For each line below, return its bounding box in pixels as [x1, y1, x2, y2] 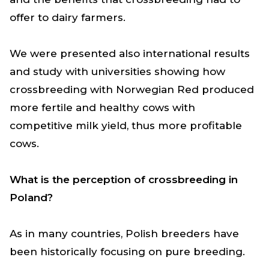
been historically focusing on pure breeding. [10, 245, 248, 258]
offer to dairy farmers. [10, 11, 131, 23]
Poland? [10, 191, 53, 204]
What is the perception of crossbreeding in [10, 173, 238, 186]
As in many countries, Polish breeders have [10, 227, 239, 240]
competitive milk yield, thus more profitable [10, 119, 242, 131]
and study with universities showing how [10, 65, 225, 77]
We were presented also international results [10, 47, 250, 59]
